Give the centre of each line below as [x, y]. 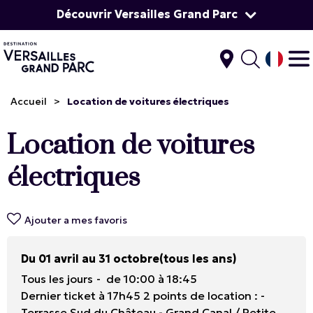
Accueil [29, 102]
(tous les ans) [198, 259]
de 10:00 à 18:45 [152, 279]
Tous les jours [57, 279]
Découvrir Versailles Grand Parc [147, 14]
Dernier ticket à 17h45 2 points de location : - [143, 296]
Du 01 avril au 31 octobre [90, 259]
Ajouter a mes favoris [76, 220]
